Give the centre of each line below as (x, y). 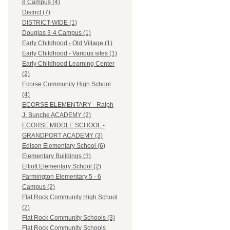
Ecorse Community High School (66, 84)
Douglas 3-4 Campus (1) (56, 33)
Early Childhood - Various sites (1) (70, 54)
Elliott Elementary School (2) (62, 167)
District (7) (36, 13)
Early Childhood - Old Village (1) (67, 43)
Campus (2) (39, 187)
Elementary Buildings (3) (56, 156)
